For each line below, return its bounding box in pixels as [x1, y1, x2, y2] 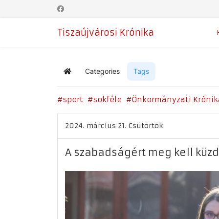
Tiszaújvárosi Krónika [57, 27, 154, 38]
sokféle [93, 95, 122, 104]
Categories [85, 67, 120, 75]
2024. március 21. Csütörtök [65, 121, 163, 130]
